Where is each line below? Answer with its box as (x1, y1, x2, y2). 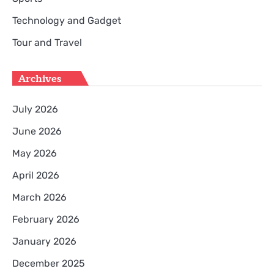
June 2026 (12, 125, 62, 138)
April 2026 (12, 169, 59, 182)
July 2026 (12, 103, 58, 116)
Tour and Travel (12, 37, 82, 49)
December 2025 (12, 257, 85, 270)
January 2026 (12, 235, 76, 248)
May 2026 (12, 147, 57, 160)
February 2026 (12, 213, 80, 226)
